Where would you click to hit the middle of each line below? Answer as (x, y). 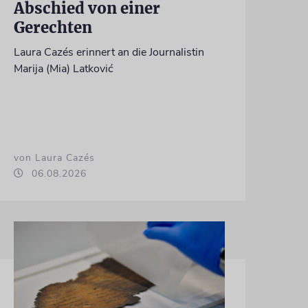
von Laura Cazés (54, 157)
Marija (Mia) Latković (63, 68)
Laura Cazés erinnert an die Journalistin (109, 52)
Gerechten (53, 27)
